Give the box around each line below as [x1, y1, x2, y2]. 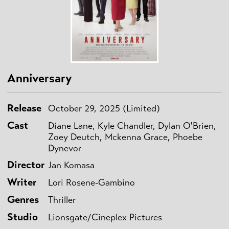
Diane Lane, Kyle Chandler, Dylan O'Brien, [48, 120, 216, 131]
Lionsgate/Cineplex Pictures [48, 211, 162, 223]
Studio [7, 210, 38, 223]
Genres [7, 193, 39, 206]
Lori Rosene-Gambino [48, 176, 135, 188]
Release [7, 101, 41, 114]
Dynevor [48, 142, 81, 154]
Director [7, 158, 44, 171]
